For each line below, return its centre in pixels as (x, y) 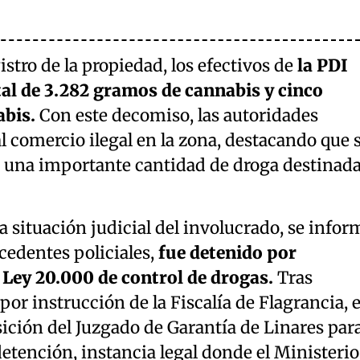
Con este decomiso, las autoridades (176, 115)
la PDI (322, 65)
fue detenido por (227, 253)
